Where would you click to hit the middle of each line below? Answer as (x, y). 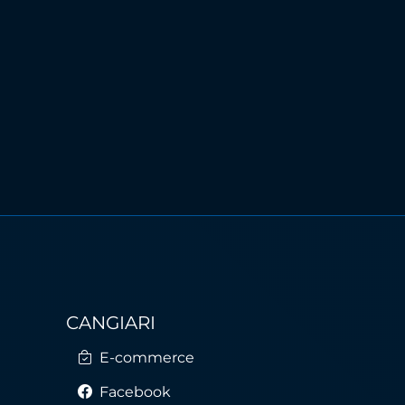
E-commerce (145, 358)
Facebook (133, 392)
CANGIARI (111, 323)
